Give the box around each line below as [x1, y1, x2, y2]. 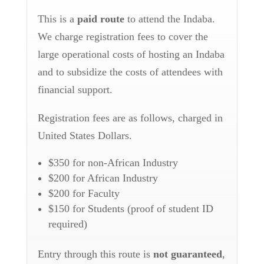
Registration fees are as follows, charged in [37, 112, 223, 124]
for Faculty [69, 187, 120, 199]
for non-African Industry [69, 157, 178, 169]
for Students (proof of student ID [69, 203, 213, 214]
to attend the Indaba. [124, 13, 215, 25]
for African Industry [69, 172, 158, 184]
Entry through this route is [37, 248, 153, 260]
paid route [77, 13, 124, 25]
